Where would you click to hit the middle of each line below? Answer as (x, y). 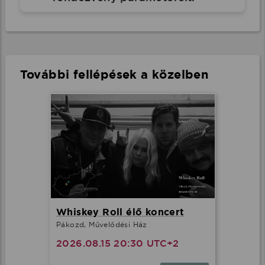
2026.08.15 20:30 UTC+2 (118, 244)
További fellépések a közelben (114, 75)
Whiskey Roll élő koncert (120, 212)
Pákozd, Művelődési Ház (102, 225)
